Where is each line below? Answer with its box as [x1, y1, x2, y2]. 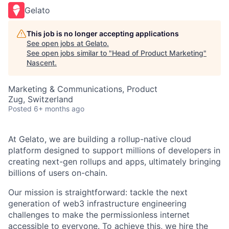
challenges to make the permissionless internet [8, 209, 190, 220]
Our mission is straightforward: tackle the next [8, 187, 188, 197]
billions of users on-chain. [8, 167, 107, 178]
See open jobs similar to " [27, 48, 112, 57]
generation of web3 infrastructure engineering [8, 198, 187, 209]
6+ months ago [34, 104, 84, 113]
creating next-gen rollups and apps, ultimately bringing [8, 156, 221, 167]
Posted [8, 104, 32, 113]
